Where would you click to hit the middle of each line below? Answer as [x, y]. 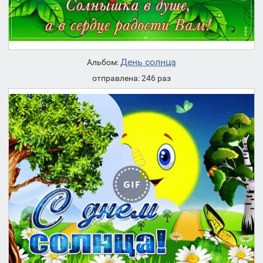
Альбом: [104, 62]
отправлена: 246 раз [131, 78]
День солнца [148, 62]
